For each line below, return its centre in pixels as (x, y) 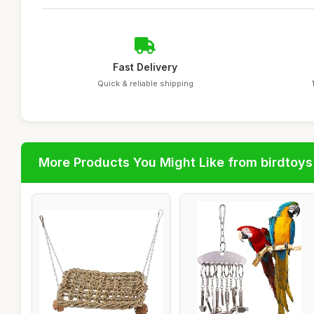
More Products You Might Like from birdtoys (176, 162)
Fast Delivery (145, 67)
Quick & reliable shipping (145, 83)
